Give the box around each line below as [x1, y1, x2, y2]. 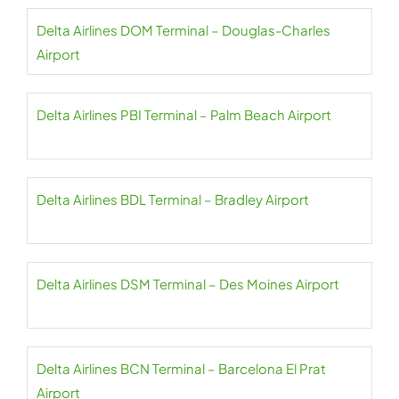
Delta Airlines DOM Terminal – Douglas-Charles [37, 21, 330, 38]
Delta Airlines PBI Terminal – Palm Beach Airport [37, 106, 331, 123]
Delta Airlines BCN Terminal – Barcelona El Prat [37, 360, 326, 377]
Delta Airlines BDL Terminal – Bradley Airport [37, 191, 309, 208]
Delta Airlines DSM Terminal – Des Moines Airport [37, 275, 339, 292]
